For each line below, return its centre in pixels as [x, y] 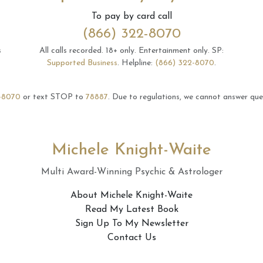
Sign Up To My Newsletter [131, 224]
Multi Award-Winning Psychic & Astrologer [131, 172]
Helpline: [138, 63]
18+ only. [121, 51]
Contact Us [131, 238]
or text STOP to [53, 97]
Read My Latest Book [131, 210]
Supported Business [82, 63]
